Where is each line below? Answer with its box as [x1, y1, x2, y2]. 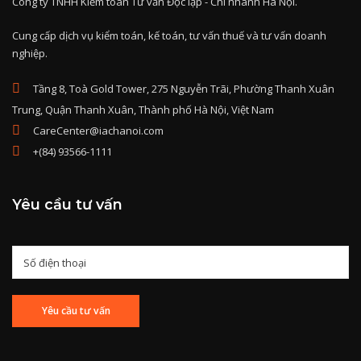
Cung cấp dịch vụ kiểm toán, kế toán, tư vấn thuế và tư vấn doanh [12, 35, 326, 50]
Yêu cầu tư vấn [12, 202, 122, 220]
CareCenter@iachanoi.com [33, 130, 164, 145]
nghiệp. [12, 52, 48, 68]
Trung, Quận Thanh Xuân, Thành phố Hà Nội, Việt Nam [12, 109, 274, 124]
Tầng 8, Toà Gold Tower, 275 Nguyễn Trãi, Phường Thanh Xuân [33, 88, 334, 103]
